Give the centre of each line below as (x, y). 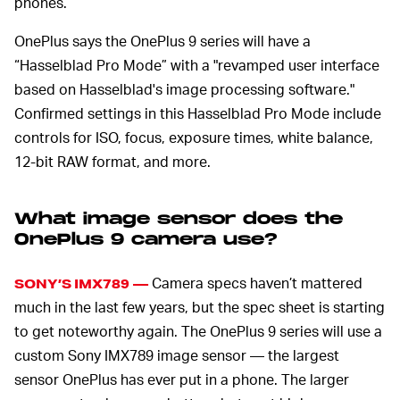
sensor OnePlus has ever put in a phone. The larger (182, 379)
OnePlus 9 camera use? (146, 239)
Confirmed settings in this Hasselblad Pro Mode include (198, 112)
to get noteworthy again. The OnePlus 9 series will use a (198, 331)
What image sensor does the (179, 219)
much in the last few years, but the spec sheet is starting (200, 307)
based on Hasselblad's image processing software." (184, 88)
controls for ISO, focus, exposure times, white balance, (194, 137)
